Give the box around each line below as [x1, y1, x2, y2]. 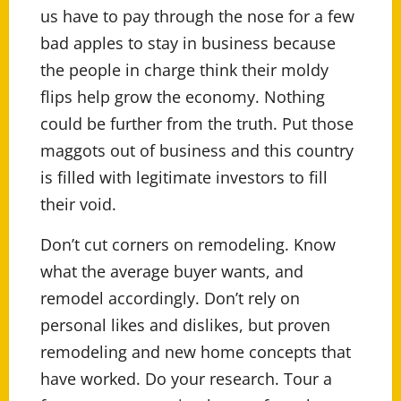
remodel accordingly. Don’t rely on [40, 287, 300, 310]
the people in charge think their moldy [40, 59, 328, 81]
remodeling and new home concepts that [40, 341, 351, 363]
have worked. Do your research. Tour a [40, 368, 332, 390]
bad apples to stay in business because [40, 32, 336, 55]
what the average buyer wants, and [40, 260, 303, 283]
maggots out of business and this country [40, 140, 354, 162]
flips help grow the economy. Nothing [40, 86, 325, 108]
